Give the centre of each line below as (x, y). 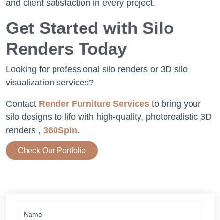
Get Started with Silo (90, 28)
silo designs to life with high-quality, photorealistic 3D (109, 117)
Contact (22, 104)
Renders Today (66, 48)
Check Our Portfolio (52, 151)
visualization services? (50, 82)
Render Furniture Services (94, 104)
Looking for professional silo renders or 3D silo (97, 69)
